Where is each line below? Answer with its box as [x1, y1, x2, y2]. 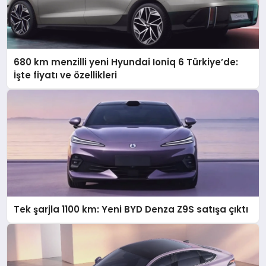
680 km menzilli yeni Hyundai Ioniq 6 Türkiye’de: [14, 55, 239, 68]
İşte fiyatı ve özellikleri [14, 68, 118, 81]
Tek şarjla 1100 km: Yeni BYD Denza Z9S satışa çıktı [145, 203, 249, 216]
